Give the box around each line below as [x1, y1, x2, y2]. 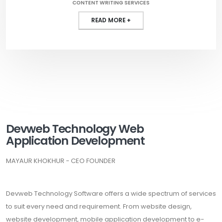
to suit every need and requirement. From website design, [6, 202, 192, 212]
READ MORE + [91, 16, 131, 25]
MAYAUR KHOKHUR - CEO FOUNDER [6, 156, 115, 166]
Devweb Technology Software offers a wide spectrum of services [6, 189, 216, 199]
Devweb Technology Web [6, 120, 144, 137]
